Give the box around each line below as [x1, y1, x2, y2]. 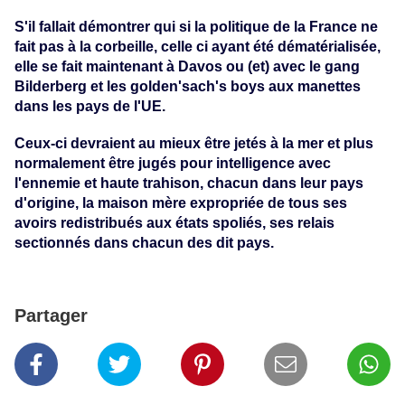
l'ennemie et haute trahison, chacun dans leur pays [14, 174, 363, 191]
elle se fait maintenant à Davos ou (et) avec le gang [14, 58, 360, 74]
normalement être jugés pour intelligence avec [14, 155, 331, 171]
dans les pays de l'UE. [14, 98, 165, 114]
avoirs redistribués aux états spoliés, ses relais [14, 214, 334, 231]
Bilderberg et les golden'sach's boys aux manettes [14, 78, 361, 94]
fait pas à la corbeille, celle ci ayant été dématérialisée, [14, 38, 381, 54]
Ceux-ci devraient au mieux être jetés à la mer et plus [14, 135, 373, 151]
